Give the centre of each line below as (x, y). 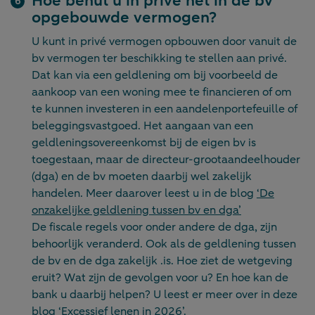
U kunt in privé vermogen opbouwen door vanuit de (164, 42)
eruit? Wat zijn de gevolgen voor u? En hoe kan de (160, 278)
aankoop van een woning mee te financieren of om (162, 92)
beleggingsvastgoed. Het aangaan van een (142, 126)
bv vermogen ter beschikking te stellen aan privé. (159, 59)
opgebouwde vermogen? (124, 18)
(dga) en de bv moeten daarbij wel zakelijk (142, 177)
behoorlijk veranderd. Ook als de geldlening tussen (164, 244)
